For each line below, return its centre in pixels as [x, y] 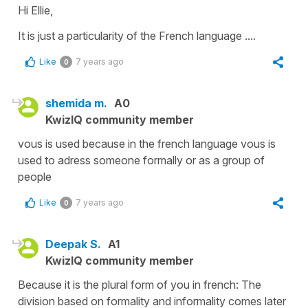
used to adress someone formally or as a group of [141, 160]
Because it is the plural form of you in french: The [140, 284]
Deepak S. [73, 244]
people [35, 176]
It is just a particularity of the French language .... [137, 35]
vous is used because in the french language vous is [147, 143]
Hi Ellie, [37, 10]
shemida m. [76, 103]
